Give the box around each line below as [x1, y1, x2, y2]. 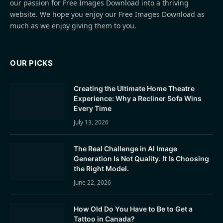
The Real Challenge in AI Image [74, 144, 177, 153]
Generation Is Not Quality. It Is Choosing [74, 154, 209, 163]
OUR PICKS [10, 58, 53, 68]
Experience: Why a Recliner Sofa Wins [74, 94, 202, 103]
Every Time [74, 104, 111, 112]
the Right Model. [74, 164, 129, 173]
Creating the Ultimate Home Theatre [74, 84, 195, 93]
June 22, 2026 [74, 178, 111, 187]
